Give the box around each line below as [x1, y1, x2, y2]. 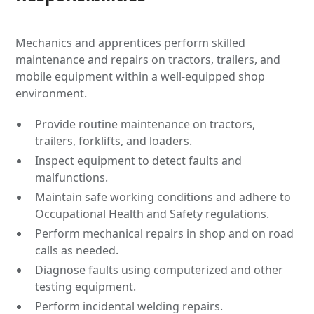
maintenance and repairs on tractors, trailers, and [15, 52, 281, 67]
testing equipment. [35, 279, 137, 294]
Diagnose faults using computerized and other [35, 262, 284, 278]
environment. [15, 86, 88, 101]
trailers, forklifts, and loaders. [35, 133, 193, 149]
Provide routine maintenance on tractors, [35, 116, 256, 132]
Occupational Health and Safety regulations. [35, 206, 270, 221]
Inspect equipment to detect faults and [35, 153, 243, 168]
